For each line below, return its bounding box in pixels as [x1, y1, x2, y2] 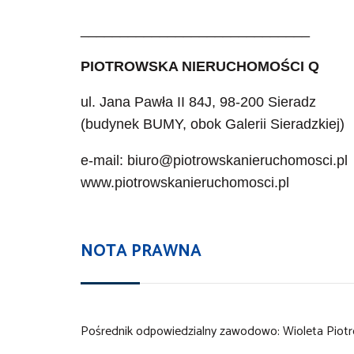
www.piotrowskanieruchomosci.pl [81, 174, 289, 190]
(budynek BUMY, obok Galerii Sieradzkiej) [81, 116, 345, 133]
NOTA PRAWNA [81, 238, 201, 265]
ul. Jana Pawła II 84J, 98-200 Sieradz [81, 94, 316, 111]
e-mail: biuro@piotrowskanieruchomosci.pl [81, 152, 348, 168]
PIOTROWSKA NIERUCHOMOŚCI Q [81, 58, 319, 74]
